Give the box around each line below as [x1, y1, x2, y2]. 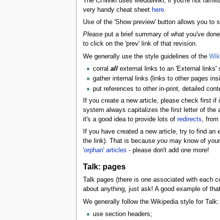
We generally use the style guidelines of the [82, 53, 209, 60]
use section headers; [92, 210, 152, 218]
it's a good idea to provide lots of [82, 115, 177, 123]
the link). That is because [82, 137, 157, 144]
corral [92, 65, 110, 73]
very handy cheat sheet [82, 6, 152, 13]
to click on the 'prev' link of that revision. [82, 40, 197, 48]
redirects [177, 115, 202, 123]
